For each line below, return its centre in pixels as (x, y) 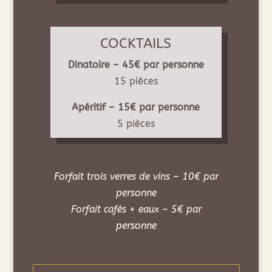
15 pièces (136, 81)
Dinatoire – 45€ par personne (136, 65)
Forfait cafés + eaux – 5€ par (136, 209)
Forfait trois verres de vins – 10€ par (136, 177)
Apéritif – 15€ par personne (136, 107)
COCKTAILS (136, 44)
